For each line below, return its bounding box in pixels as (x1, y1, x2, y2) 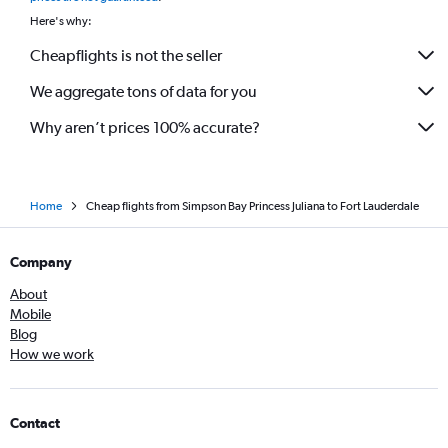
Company (10, 254, 72, 270)
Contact (10, 415, 60, 431)
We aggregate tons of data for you (30, 81, 257, 101)
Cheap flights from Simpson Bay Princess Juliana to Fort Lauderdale (85, 199, 419, 213)
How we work (10, 346, 94, 362)
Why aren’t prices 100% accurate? (30, 117, 260, 137)
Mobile (10, 306, 51, 322)
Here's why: (30, 14, 92, 28)
